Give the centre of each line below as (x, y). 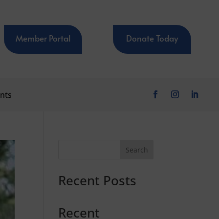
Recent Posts (98, 180)
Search (137, 150)
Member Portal (43, 38)
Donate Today (152, 38)
